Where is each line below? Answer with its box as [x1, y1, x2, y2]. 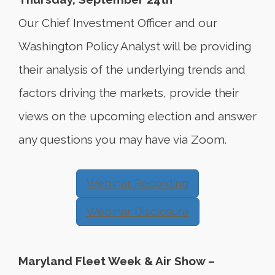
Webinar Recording [87, 177, 188, 190]
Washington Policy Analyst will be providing [18, 39, 251, 53]
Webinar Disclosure [86, 205, 189, 218]
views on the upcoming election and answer [18, 109, 257, 123]
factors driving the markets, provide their [18, 86, 239, 99]
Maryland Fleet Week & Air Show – [18, 254, 215, 268]
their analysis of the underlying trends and [18, 63, 246, 76]
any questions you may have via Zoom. [18, 133, 227, 146]
